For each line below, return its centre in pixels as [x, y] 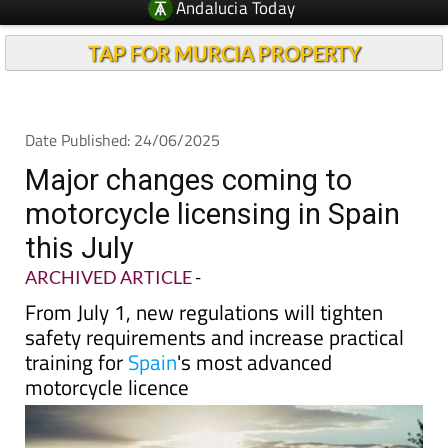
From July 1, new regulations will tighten [204, 312]
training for [76, 362]
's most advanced [254, 362]
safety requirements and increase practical [214, 337]
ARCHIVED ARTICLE [108, 277]
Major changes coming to [188, 180]
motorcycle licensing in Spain [212, 214]
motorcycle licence [107, 387]
